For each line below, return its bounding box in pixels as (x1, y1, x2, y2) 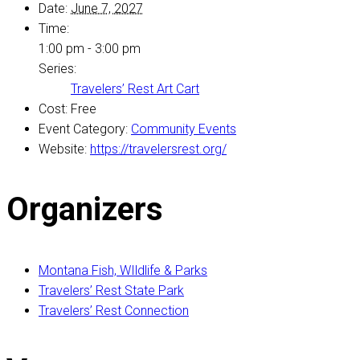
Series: (39, 60, 76, 76)
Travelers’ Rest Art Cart (71, 80, 199, 96)
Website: (39, 141, 87, 157)
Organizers (6, 190, 163, 228)
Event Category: (39, 121, 128, 137)
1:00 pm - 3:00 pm (39, 40, 141, 56)
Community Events (131, 121, 236, 137)
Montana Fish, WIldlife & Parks (39, 263, 207, 279)
